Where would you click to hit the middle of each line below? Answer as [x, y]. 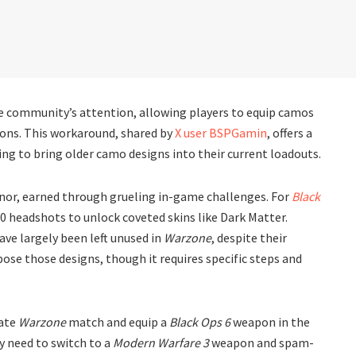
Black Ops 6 [200, 321]
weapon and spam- [261, 342]
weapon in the [270, 321]
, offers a [290, 132]
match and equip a [118, 321]
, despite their [249, 237]
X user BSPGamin [221, 132]
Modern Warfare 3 [161, 342]
